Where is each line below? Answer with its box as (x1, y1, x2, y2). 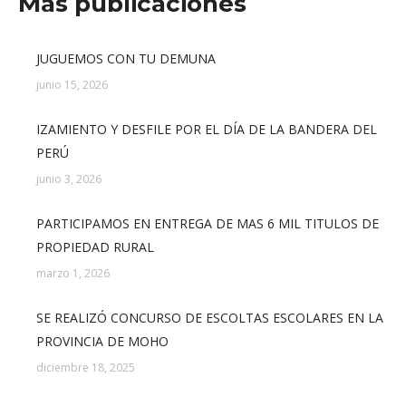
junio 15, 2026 (36, 77, 108, 92)
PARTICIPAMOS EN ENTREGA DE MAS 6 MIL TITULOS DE (36, 215, 379, 232)
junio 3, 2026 (36, 171, 101, 187)
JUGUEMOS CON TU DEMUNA (36, 50, 216, 67)
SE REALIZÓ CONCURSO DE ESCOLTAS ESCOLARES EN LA (36, 309, 383, 326)
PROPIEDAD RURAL (36, 238, 154, 256)
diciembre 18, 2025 (36, 360, 135, 375)
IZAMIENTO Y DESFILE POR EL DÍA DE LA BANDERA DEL (36, 121, 377, 138)
